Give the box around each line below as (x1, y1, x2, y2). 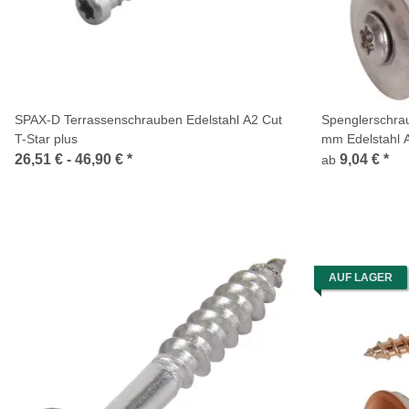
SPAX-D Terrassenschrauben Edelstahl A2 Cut (15, 112, 282, 127)
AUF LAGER (329, 271, 393, 284)
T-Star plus (15, 131, 78, 146)
